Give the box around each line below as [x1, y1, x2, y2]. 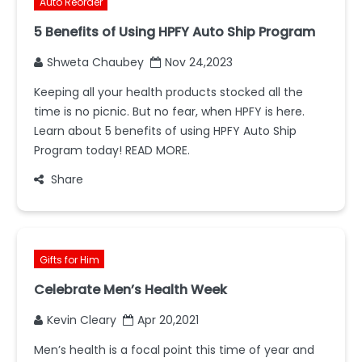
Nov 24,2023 [165, 53, 233, 70]
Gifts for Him [39, 252, 99, 267]
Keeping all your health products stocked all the [34, 83, 303, 100]
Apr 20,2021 [137, 311, 199, 328]
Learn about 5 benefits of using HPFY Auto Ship [34, 122, 297, 139]
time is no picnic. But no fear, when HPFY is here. [34, 103, 305, 120]
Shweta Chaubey [47, 53, 144, 70]
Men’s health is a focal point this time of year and [34, 341, 314, 358]
